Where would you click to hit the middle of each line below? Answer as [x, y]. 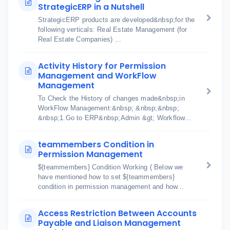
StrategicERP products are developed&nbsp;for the [117, 20]
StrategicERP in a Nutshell [91, 7]
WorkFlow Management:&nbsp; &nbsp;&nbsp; [109, 108]
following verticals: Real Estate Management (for [113, 30]
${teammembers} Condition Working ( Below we [111, 167]
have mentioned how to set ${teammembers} [106, 177]
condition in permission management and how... [111, 187]
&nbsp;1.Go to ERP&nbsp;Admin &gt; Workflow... [114, 118]
